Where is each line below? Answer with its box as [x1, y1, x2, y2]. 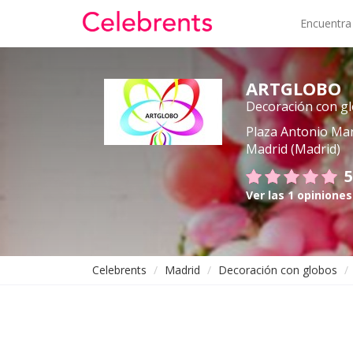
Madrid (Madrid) [246, 140, 340, 158]
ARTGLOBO [246, 76, 341, 100]
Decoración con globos [218, 262, 337, 277]
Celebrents [92, 262, 147, 277]
